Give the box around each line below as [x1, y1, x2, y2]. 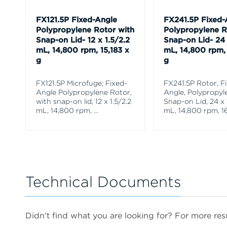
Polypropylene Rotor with [36, 25, 134, 34]
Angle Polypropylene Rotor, [36, 88, 132, 96]
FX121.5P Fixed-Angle [36, 15, 117, 24]
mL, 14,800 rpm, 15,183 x [36, 45, 129, 55]
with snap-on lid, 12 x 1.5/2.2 [36, 97, 131, 105]
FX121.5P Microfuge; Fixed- [36, 79, 127, 87]
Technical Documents [25, 172, 181, 191]
